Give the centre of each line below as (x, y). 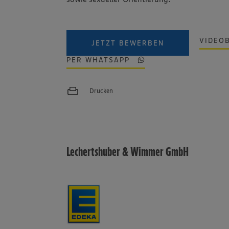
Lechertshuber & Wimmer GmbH (128, 151)
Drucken (101, 91)
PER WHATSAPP (98, 60)
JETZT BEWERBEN (128, 43)
